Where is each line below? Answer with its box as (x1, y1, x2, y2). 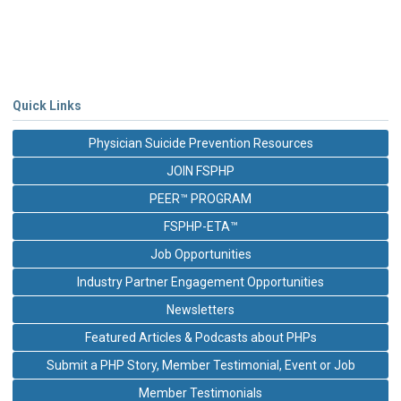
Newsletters (166, 302, 235, 317)
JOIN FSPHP (166, 163, 235, 178)
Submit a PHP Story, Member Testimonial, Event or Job (46, 357, 355, 372)
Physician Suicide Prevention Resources (88, 135, 313, 150)
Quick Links (13, 98, 81, 113)
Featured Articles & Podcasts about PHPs (84, 329, 317, 345)
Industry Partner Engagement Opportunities (77, 274, 324, 289)
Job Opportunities (149, 246, 252, 261)
